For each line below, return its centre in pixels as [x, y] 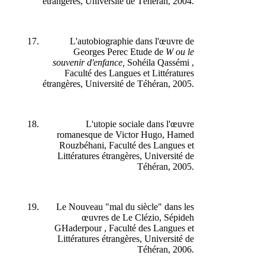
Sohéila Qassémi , [167, 62]
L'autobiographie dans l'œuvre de [138, 41]
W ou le [186, 51]
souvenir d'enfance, [96, 62]
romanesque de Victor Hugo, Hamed [131, 134]
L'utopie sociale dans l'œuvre [146, 124]
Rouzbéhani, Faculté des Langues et [132, 145]
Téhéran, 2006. [172, 249]
